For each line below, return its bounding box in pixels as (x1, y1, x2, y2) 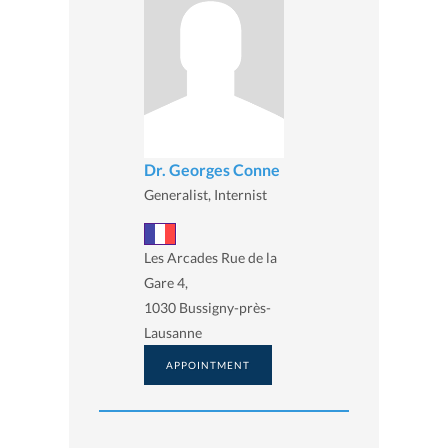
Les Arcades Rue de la (144, 249, 277, 267)
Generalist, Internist (144, 185, 267, 203)
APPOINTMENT (166, 359, 250, 372)
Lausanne (144, 324, 202, 342)
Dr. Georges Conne (144, 159, 280, 179)
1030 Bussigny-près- (144, 299, 271, 317)
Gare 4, (144, 274, 188, 292)
